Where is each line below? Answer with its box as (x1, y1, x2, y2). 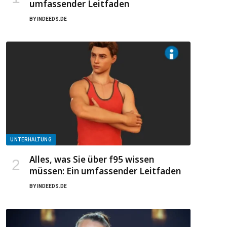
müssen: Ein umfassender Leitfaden (29, 165, 181, 177)
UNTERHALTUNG (10, 136, 52, 142)
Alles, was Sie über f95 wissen (29, 153, 154, 165)
